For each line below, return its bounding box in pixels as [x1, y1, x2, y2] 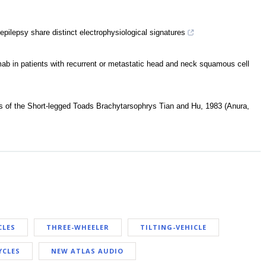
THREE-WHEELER [46, 223, 109, 232]
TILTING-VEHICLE [140, 223, 207, 232]
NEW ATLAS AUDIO [51, 246, 123, 255]
